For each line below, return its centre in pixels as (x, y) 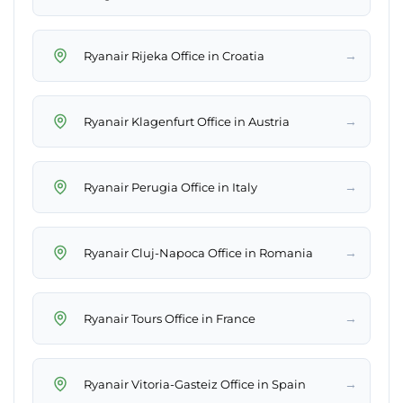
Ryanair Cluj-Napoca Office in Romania (198, 252)
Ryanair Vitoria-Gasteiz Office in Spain (195, 384)
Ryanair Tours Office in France (170, 318)
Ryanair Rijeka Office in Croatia (174, 55)
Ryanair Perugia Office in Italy (170, 187)
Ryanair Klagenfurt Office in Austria (187, 121)
